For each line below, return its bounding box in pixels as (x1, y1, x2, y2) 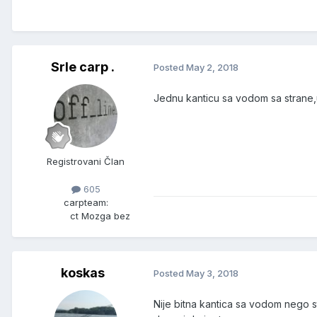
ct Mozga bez (69, 209, 130, 221)
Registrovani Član (47, 155, 125, 167)
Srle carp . (51, 59, 115, 74)
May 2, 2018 (186, 62, 238, 74)
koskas (61, 265, 105, 280)
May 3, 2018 (186, 267, 238, 279)
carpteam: (63, 196, 108, 208)
